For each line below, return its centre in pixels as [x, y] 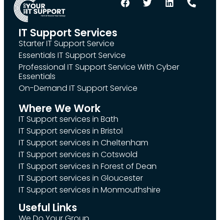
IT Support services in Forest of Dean [88, 166]
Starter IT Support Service [67, 43]
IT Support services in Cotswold [78, 154]
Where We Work [60, 108]
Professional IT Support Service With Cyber [99, 67]
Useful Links [48, 207]
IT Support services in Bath [69, 119]
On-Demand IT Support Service [78, 88]
